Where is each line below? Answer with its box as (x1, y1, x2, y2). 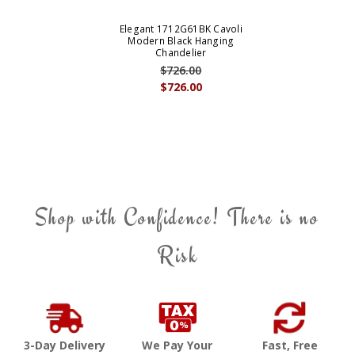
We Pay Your (142, 338, 213, 353)
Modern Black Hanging (128, 34, 235, 48)
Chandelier (155, 46, 207, 60)
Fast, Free (262, 338, 319, 353)
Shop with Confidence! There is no (35, 201, 320, 234)
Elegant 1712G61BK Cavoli (119, 22, 242, 36)
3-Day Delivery (24, 338, 106, 353)
